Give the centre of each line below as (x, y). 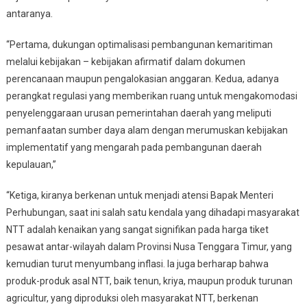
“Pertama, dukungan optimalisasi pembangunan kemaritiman (139, 44)
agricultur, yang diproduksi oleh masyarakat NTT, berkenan (132, 298)
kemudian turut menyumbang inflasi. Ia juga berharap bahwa (137, 263)
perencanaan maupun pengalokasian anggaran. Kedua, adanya (142, 78)
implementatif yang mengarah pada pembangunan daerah (134, 147)
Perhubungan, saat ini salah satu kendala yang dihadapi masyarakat (152, 212)
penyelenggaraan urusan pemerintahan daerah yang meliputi (138, 113)
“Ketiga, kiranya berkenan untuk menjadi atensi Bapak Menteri (139, 195)
